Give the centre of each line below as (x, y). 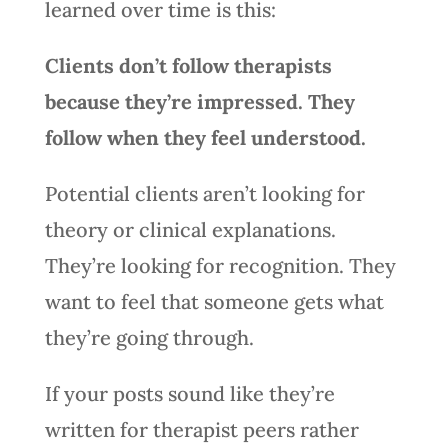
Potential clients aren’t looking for (204, 193)
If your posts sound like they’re (189, 393)
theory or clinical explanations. (190, 229)
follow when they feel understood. (205, 137)
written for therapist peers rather (201, 429)
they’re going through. (149, 337)
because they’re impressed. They (199, 101)
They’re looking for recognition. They (220, 265)
